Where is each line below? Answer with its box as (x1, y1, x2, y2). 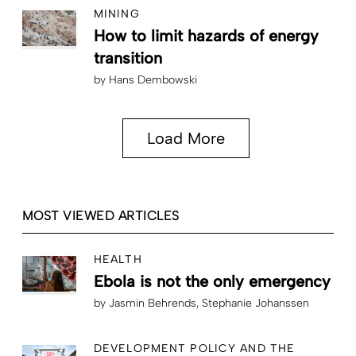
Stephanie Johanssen (202, 296, 309, 310)
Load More (147, 128, 225, 148)
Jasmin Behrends (109, 296, 196, 310)
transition (94, 48, 162, 68)
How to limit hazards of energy (94, 25, 319, 45)
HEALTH (94, 252, 142, 266)
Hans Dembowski (109, 72, 197, 87)
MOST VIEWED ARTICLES (22, 207, 180, 223)
